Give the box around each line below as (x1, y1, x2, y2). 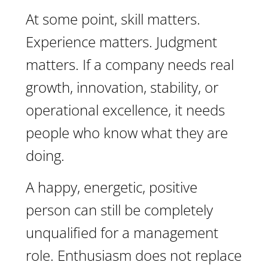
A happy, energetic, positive (26, 177, 197, 197)
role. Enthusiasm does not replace (26, 245, 242, 265)
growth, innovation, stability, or (26, 77, 218, 97)
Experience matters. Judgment (26, 32, 217, 51)
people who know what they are (26, 123, 228, 142)
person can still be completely (26, 200, 213, 220)
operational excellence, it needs (26, 100, 225, 120)
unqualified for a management (26, 223, 218, 242)
